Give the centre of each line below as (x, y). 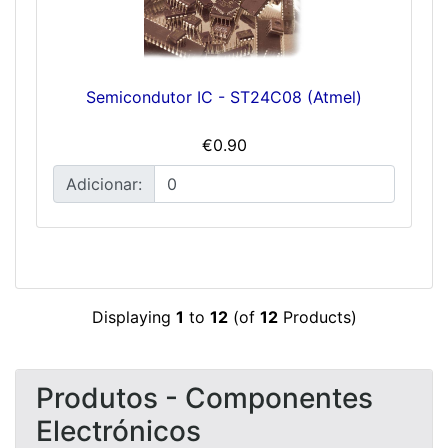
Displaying (133, 316)
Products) (317, 316)
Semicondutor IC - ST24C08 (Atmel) (224, 96)
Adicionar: (104, 183)
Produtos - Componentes (204, 397)
